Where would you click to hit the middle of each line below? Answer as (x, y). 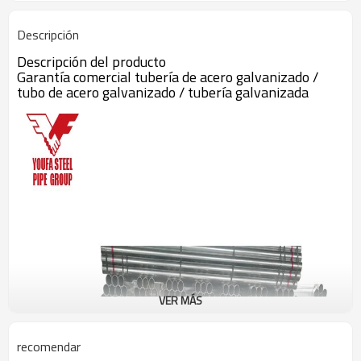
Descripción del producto (91, 62)
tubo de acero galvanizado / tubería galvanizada (163, 92)
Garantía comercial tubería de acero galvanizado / (168, 77)
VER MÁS (180, 300)
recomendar (49, 346)
